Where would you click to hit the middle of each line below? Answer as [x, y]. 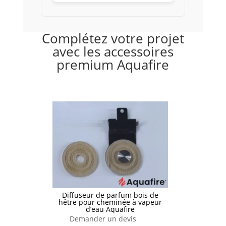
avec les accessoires [113, 52]
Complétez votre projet [113, 39]
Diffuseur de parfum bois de [110, 195]
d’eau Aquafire [110, 209]
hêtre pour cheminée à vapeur [110, 202]
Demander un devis [103, 219]
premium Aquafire [113, 65]
